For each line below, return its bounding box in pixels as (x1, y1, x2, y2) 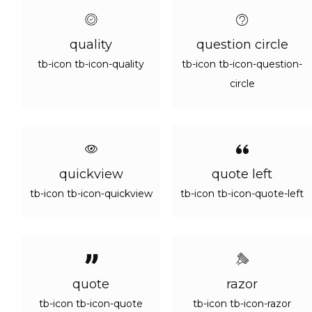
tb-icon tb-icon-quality (38, 58, 144, 70)
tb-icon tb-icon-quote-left (180, 187, 304, 200)
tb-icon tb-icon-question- (182, 58, 302, 70)
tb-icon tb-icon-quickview (29, 187, 153, 200)
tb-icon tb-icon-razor (193, 297, 291, 310)
